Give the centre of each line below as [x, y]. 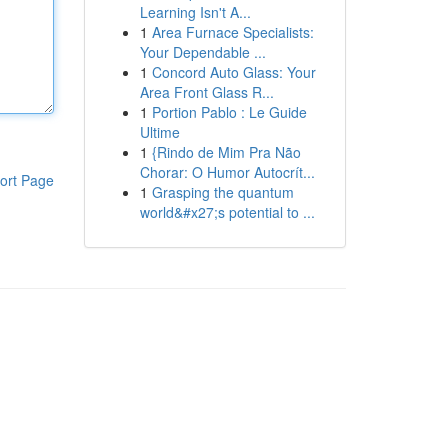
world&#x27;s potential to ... [227, 212]
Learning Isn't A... [195, 12]
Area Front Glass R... [206, 92]
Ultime [159, 132]
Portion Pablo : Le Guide [229, 112]
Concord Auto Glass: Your [233, 72]
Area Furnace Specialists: [232, 32]
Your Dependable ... [202, 52]
